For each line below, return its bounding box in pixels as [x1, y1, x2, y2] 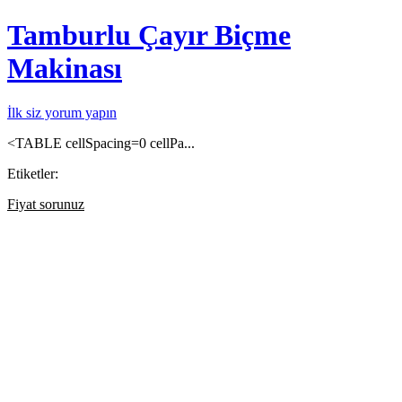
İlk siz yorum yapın [7, 104, 117, 120]
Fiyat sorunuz [7, 196, 84, 212]
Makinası [7, 52, 122, 85]
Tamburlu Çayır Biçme [7, 19, 291, 52]
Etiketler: [7, 165, 58, 181]
